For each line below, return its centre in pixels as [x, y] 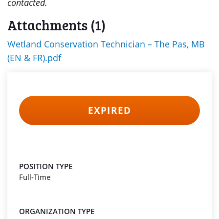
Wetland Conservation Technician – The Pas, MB [106, 44]
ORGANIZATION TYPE [57, 211]
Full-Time [35, 177]
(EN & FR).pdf [34, 58]
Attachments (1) [56, 25]
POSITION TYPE [46, 166]
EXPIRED [109, 110]
